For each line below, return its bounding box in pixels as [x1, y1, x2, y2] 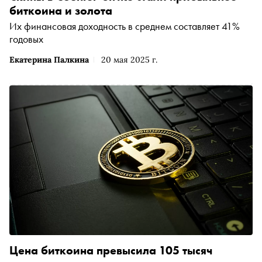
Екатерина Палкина [9, 54, 89, 65]
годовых [9, 32, 43, 46]
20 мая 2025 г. [101, 54, 157, 65]
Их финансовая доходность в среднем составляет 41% [9, 19, 240, 33]
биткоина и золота [9, 3, 112, 19]
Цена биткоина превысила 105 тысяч [9, 242, 212, 258]
